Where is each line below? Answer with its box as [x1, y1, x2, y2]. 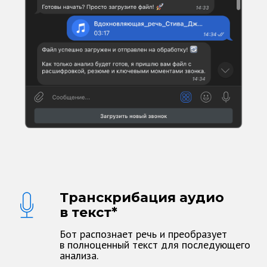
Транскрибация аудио [60, 190, 224, 206]
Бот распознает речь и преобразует [60, 227, 227, 241]
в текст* [60, 204, 117, 221]
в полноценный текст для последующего [60, 238, 250, 252]
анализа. [60, 249, 98, 262]
